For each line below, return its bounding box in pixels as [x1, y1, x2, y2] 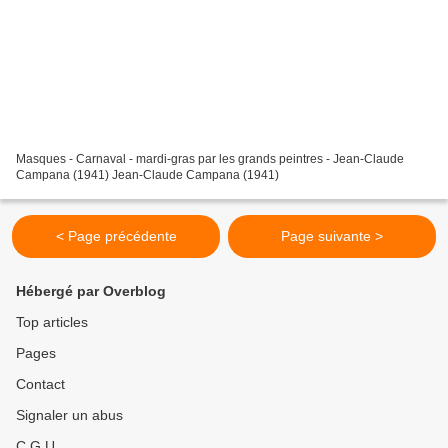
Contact [16, 376, 65, 393]
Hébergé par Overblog [16, 283, 166, 300]
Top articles [16, 314, 88, 331]
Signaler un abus [16, 407, 123, 424]
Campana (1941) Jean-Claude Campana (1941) [16, 168, 279, 183]
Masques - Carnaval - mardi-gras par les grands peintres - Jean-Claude [16, 152, 404, 167]
